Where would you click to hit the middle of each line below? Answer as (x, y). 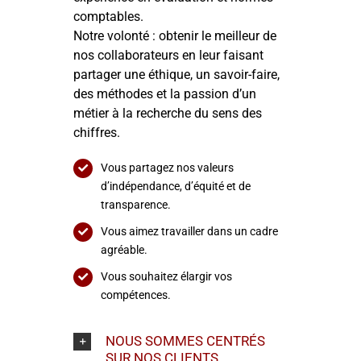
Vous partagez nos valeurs (167, 168)
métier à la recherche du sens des (168, 114)
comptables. (108, 17)
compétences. (135, 295)
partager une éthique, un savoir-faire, (176, 75)
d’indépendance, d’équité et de (175, 187)
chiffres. (97, 133)
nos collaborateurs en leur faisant (168, 56)
